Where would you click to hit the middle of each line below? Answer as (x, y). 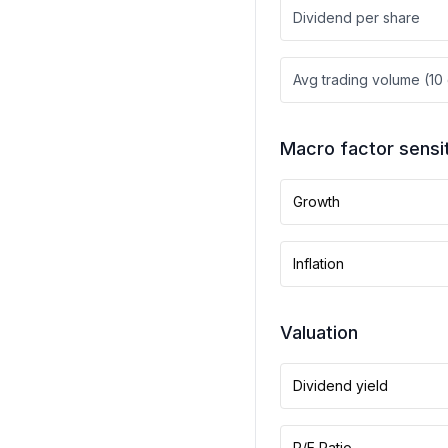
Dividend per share (356, 17)
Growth (316, 201)
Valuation (319, 332)
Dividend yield (340, 385)
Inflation (318, 263)
